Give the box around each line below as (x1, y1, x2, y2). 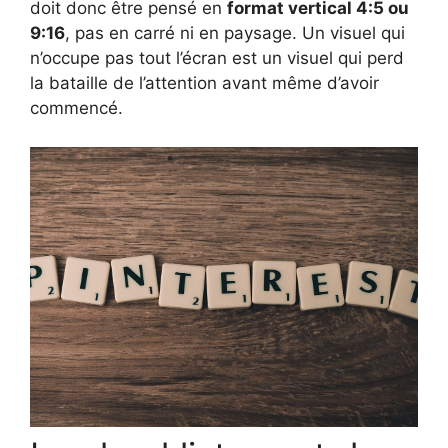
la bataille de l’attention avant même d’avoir (30, 73, 379, 94)
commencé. (30, 98, 123, 119)
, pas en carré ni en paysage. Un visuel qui (65, 23, 405, 44)
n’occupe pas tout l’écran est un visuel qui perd (30, 48, 404, 69)
